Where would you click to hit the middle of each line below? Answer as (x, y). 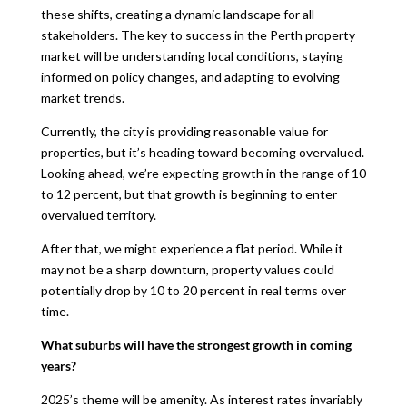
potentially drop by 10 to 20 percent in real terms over (193, 290)
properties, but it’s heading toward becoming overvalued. (202, 152)
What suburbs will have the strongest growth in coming (196, 345)
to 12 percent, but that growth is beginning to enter (189, 194)
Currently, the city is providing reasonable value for (184, 131)
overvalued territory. (98, 215)
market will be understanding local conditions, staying (192, 56)
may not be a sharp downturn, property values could (187, 269)
